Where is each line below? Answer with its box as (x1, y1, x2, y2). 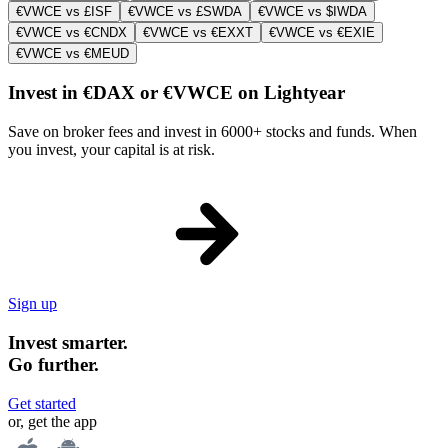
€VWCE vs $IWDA (258, 3, 367, 19)
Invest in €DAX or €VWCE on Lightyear (8, 82, 345, 104)
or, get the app (8, 412, 97, 430)
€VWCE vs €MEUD (16, 45, 129, 61)
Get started (8, 394, 76, 412)
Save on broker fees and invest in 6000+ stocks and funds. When (8, 123, 417, 141)
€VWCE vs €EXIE (269, 24, 375, 40)
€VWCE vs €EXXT (143, 24, 253, 40)
